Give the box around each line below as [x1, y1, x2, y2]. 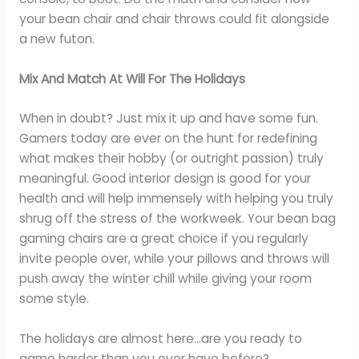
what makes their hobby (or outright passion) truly [18, 150, 324, 167]
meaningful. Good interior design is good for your [18, 170, 311, 188]
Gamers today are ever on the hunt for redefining [18, 130, 317, 147]
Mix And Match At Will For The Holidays [18, 70, 245, 87]
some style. [18, 290, 89, 308]
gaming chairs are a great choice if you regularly [18, 230, 309, 248]
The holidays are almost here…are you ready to [18, 330, 302, 348]
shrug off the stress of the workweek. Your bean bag [18, 210, 336, 228]
